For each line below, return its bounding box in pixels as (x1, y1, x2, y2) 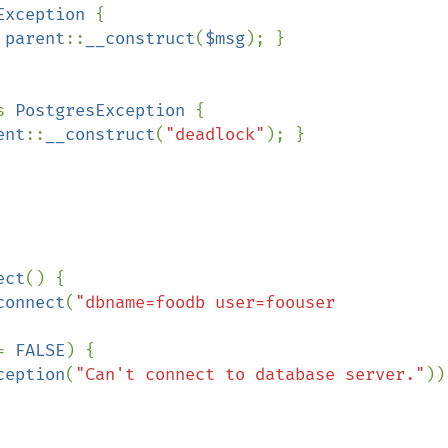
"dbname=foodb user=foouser (75, 292, 335, 313)
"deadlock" (165, 124, 265, 145)
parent (5, 28, 65, 49)
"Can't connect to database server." (75, 364, 425, 385)
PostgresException (15, 100, 195, 121)
